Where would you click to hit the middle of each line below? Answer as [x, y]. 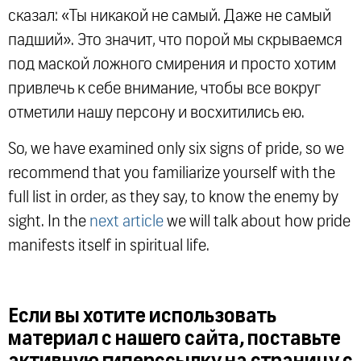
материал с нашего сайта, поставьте [174, 339]
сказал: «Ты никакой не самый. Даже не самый [170, 17]
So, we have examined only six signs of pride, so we [176, 149]
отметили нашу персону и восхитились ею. [156, 113]
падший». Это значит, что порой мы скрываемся [175, 41]
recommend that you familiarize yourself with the [172, 173]
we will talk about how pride [257, 221]
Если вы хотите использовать [142, 316]
